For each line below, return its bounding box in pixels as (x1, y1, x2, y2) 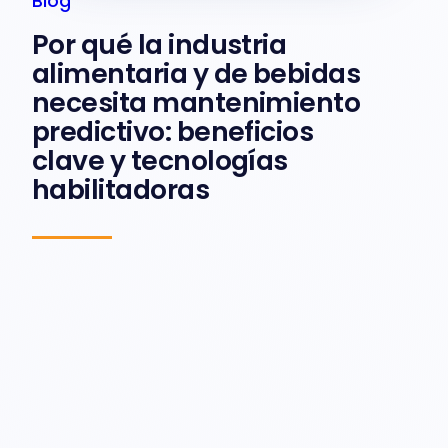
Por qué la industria (32, 25, 287, 63)
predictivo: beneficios (32, 112, 314, 150)
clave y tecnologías (32, 141, 288, 179)
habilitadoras (32, 170, 210, 208)
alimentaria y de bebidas (32, 54, 361, 92)
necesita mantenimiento (32, 83, 361, 121)
